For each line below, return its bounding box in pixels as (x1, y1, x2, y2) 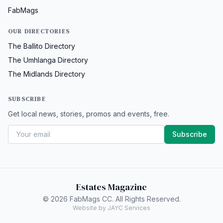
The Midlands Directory (8, 69, 85, 78)
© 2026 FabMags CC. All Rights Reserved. (42, 194, 181, 203)
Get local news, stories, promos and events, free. (8, 109, 169, 118)
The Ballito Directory (8, 41, 75, 50)
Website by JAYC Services (73, 204, 150, 212)
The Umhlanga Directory (8, 55, 88, 64)
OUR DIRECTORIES (8, 27, 70, 35)
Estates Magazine (76, 180, 147, 193)
